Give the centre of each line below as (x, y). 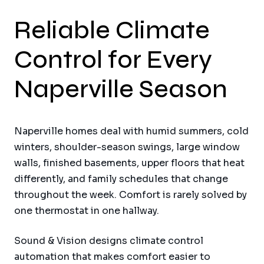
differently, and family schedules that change (121, 179)
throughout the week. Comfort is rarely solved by (131, 194)
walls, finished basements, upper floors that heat (129, 163)
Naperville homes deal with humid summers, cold (131, 131)
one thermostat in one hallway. (87, 210)
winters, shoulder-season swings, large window (127, 147)
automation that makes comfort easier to (112, 256)
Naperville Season (121, 89)
